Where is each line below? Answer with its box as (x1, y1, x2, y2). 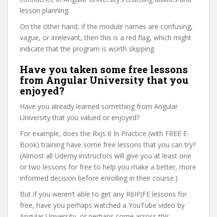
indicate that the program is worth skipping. (20, 44, 155, 53)
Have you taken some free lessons (20, 63, 188, 76)
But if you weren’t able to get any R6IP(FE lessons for (20, 189, 187, 199)
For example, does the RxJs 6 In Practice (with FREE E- (20, 129, 189, 138)
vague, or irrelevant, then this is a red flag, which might (20, 33, 191, 42)
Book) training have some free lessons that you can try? (20, 140, 196, 149)
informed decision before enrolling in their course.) (20, 173, 178, 183)
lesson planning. (20, 6, 70, 15)
